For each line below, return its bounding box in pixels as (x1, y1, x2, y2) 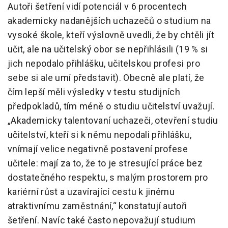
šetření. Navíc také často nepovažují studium (8, 215, 196, 226)
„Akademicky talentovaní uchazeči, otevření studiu (8, 115, 218, 126)
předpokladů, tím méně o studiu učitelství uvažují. (8, 101, 215, 112)
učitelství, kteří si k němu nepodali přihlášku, (8, 129, 191, 140)
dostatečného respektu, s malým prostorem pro (8, 172, 208, 183)
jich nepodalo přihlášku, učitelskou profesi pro (8, 58, 200, 69)
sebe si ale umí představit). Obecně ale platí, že (8, 72, 205, 83)
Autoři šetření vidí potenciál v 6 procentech (8, 1, 187, 12)
